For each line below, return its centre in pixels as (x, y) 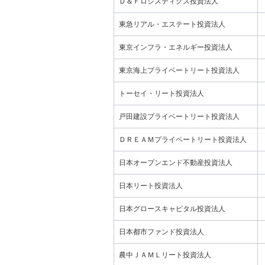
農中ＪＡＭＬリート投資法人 (165, 255)
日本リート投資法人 (151, 186)
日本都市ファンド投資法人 (161, 232)
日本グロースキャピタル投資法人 (172, 209)
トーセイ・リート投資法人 (161, 93)
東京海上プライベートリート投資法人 (179, 70)
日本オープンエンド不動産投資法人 (176, 163)
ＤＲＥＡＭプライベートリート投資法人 (183, 140)
